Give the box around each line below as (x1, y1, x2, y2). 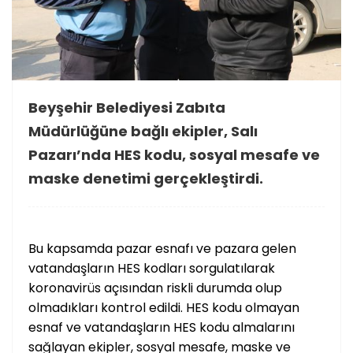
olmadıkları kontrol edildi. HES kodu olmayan (28, 299, 299, 317)
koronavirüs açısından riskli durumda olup (28, 279, 282, 297)
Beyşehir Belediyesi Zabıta (28, 98, 225, 117)
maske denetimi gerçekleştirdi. (28, 169, 263, 188)
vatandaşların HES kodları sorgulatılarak (28, 259, 275, 277)
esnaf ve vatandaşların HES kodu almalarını (28, 318, 295, 336)
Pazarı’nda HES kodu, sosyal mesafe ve (28, 145, 320, 165)
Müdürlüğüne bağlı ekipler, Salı (28, 121, 258, 141)
